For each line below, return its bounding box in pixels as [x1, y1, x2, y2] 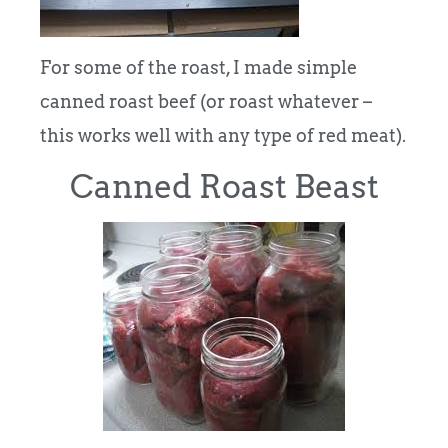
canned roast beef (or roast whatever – [40, 91, 372, 113]
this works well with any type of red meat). [40, 125, 406, 147]
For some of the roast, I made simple [40, 57, 357, 79]
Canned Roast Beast [69, 166, 379, 206]
